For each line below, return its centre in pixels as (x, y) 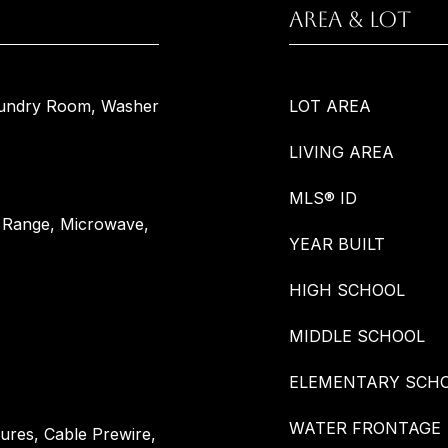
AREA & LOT (350, 19)
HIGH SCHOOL (347, 290)
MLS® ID (323, 198)
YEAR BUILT (337, 244)
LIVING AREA (341, 152)
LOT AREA (330, 106)
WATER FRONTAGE (365, 428)
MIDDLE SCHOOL (357, 336)
